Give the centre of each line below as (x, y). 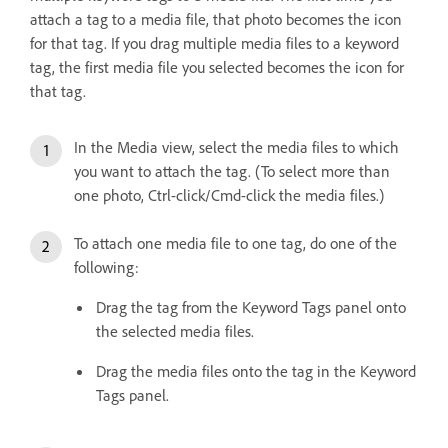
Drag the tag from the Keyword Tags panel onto (251, 306)
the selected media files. (175, 330)
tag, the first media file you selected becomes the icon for (217, 66)
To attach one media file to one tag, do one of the (235, 242)
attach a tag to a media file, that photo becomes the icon (216, 18)
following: (106, 266)
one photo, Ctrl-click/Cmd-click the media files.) (229, 194)
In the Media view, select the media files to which (236, 146)
